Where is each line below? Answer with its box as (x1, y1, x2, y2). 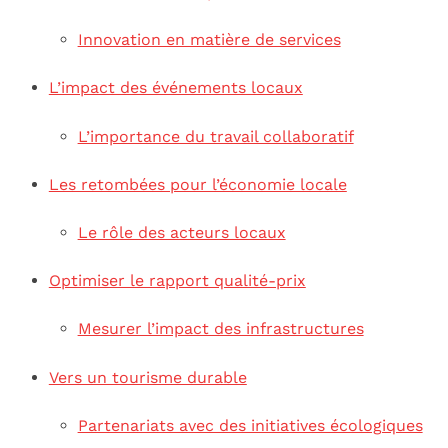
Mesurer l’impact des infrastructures (77, 319, 364, 339)
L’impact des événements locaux (48, 78, 303, 98)
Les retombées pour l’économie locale (48, 174, 347, 194)
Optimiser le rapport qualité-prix (48, 271, 306, 291)
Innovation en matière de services (77, 30, 341, 50)
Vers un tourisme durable (48, 367, 247, 387)
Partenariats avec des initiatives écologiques (77, 415, 423, 435)
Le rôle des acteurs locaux (77, 223, 286, 242)
